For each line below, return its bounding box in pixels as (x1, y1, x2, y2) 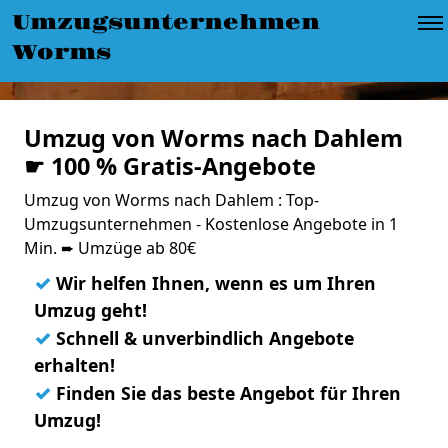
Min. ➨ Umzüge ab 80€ (24, 237, 196, 259)
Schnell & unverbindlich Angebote (51, 326, 354, 350)
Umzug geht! (34, 298, 147, 322)
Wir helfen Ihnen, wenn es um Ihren (51, 271, 376, 295)
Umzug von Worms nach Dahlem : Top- (24, 189, 319, 211)
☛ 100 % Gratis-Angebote (24, 150, 316, 182)
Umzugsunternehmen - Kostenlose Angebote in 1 (24, 213, 398, 235)
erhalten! (34, 353, 115, 377)
